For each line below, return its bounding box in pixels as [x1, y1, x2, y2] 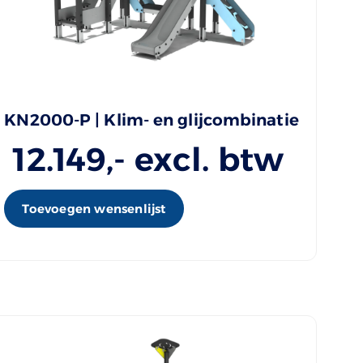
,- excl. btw [106, 139, 284, 180]
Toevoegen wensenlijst [22, 201, 166, 217]
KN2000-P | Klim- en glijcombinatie [4, 110, 299, 130]
